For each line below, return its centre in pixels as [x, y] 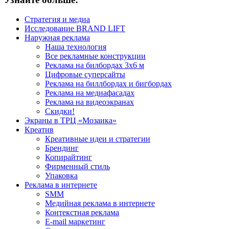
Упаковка [61, 176]
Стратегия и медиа [57, 19]
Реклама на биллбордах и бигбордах [108, 84]
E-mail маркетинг [75, 222]
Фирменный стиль [77, 167]
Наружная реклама [57, 38]
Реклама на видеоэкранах [89, 102]
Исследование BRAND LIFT [75, 29]
